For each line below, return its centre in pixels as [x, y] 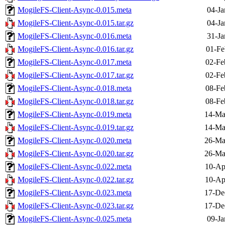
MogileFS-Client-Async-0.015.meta [75, 10]
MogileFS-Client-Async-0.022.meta [75, 167]
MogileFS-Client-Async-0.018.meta [75, 88]
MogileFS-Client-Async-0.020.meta [75, 141]
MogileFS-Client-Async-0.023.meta [75, 193]
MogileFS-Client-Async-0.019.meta [75, 115]
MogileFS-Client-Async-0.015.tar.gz [76, 23]
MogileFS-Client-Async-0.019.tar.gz [76, 128]
